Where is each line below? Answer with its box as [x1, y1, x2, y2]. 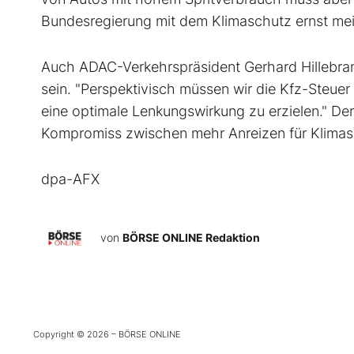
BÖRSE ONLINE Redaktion [122, 231, 260, 245]
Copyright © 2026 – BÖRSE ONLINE [33, 329, 181, 341]
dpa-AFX [41, 171, 100, 188]
